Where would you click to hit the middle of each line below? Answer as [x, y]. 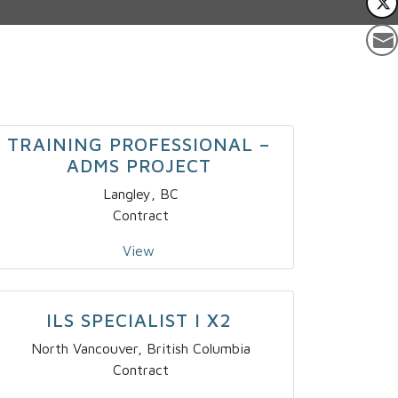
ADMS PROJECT [139, 166]
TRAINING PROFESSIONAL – [139, 144]
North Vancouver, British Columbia [140, 349]
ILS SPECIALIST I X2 [139, 320]
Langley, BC [140, 194]
